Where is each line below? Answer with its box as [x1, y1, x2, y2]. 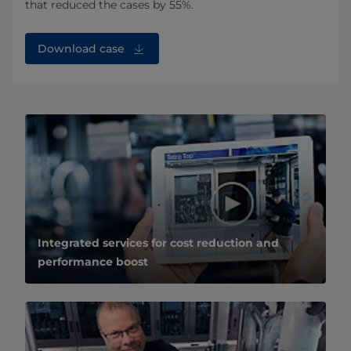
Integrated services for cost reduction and [38, 235, 279, 250]
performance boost [38, 254, 148, 269]
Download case [38, 41, 125, 56]
